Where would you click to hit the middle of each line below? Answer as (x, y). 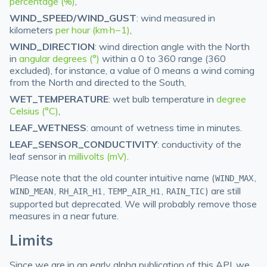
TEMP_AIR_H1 (134, 191)
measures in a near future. (64, 216)
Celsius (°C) (34, 111)
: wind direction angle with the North (172, 46)
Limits (31, 240)
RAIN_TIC (186, 191)
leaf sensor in (39, 156)
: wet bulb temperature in (162, 99)
